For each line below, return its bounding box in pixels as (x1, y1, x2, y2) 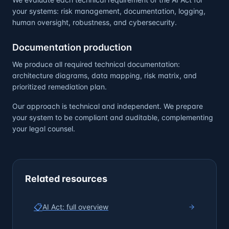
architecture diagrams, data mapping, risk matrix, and (12, 71, 197, 80)
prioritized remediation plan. (12, 82, 107, 91)
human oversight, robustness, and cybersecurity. (12, 18, 177, 27)
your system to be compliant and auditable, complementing (12, 113, 213, 122)
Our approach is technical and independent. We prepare (12, 102, 203, 110)
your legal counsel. (12, 124, 75, 133)
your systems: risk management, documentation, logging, (12, 7, 205, 15)
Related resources (25, 173, 107, 184)
